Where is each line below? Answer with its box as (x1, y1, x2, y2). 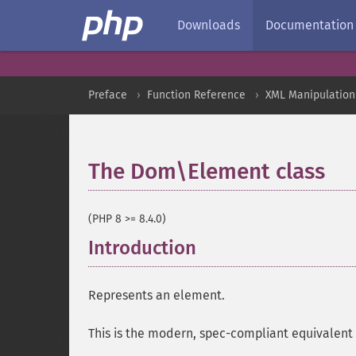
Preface (88, 88, 127, 102)
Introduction (88, 237, 196, 259)
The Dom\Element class (88, 158, 325, 184)
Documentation (265, 17, 354, 33)
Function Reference (147, 88, 246, 102)
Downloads (177, 17, 240, 33)
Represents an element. (88, 288, 225, 303)
